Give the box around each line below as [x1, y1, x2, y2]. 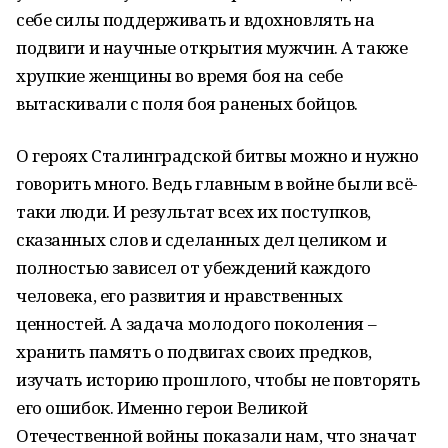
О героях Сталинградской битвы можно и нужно [16, 144, 419, 167]
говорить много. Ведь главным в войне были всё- [16, 172, 418, 195]
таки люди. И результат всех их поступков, [16, 200, 371, 223]
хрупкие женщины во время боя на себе [16, 64, 343, 87]
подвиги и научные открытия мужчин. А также [16, 36, 408, 59]
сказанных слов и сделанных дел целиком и [16, 228, 387, 251]
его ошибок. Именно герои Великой [16, 396, 308, 419]
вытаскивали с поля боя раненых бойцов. [16, 92, 359, 115]
